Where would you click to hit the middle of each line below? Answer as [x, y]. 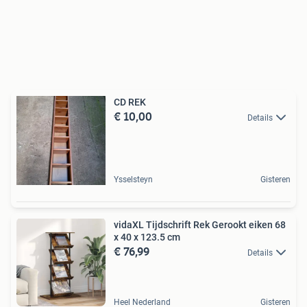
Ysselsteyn [133, 180]
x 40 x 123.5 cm [147, 237]
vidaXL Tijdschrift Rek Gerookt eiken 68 [200, 225]
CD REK [130, 102]
